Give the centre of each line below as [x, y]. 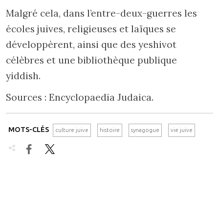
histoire [110, 130]
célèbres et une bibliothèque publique [91, 60]
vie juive [182, 130]
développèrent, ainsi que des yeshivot [91, 45]
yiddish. [23, 76]
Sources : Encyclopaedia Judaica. [80, 97]
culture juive [72, 130]
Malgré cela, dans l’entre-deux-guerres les [101, 13]
